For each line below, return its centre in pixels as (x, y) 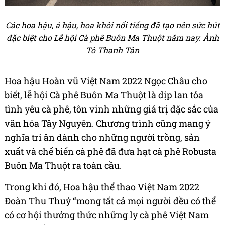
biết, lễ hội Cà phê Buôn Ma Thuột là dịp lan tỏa (104, 95)
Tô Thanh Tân (113, 50)
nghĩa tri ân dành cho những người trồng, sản (102, 137)
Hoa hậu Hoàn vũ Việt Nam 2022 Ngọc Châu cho (106, 81)
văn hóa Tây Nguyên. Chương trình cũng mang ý (107, 123)
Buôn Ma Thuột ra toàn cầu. (63, 165)
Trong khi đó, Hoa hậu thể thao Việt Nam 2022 (102, 187)
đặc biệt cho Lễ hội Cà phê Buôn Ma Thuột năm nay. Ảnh (113, 38)
